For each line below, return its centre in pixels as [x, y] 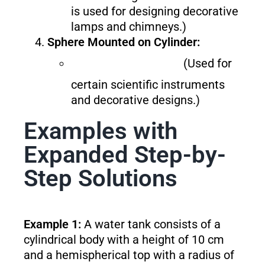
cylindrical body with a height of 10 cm [124, 240]
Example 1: [52, 224]
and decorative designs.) [135, 100]
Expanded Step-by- [125, 155]
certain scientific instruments [148, 85]
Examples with [100, 131]
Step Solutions [100, 179]
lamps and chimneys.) [128, 27]
